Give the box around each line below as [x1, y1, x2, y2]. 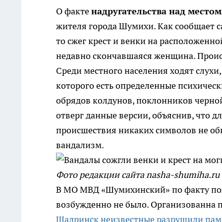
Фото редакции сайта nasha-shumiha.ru [56, 169, 220, 180]
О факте [56, 5, 91, 17]
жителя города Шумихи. [56, 20, 156, 32]
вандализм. [56, 139, 104, 151]
